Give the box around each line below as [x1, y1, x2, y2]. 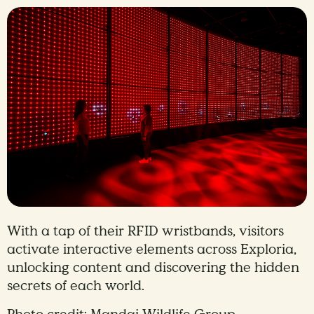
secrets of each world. [7, 277, 144, 296]
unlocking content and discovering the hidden [7, 259, 299, 278]
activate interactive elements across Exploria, [7, 240, 296, 259]
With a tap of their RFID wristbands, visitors [7, 222, 284, 241]
